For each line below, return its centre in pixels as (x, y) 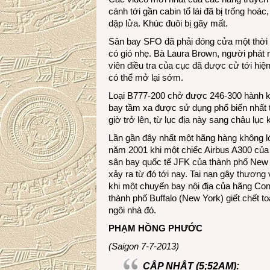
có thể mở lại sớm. (146, 77)
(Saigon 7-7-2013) (144, 246)
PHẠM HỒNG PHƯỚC (155, 228)
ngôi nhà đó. (132, 210)
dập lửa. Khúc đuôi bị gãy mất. (168, 23)
